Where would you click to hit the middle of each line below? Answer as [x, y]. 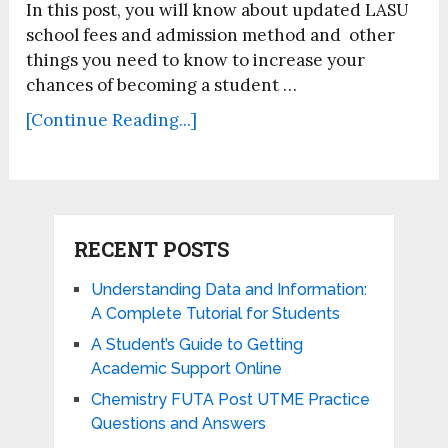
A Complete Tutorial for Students [215, 314]
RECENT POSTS [151, 249]
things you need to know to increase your [196, 60]
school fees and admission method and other [211, 35]
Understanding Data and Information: [228, 290]
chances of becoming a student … [162, 85]
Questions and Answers [178, 424]
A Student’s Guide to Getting [196, 345]
